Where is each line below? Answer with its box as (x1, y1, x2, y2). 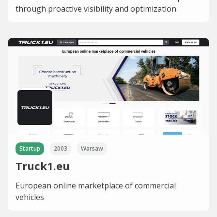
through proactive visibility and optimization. (15, 3, 178, 15)
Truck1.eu (15, 158, 70, 173)
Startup (19, 144, 40, 153)
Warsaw (81, 144, 103, 153)
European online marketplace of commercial (15, 180, 176, 191)
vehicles (15, 192, 44, 203)
